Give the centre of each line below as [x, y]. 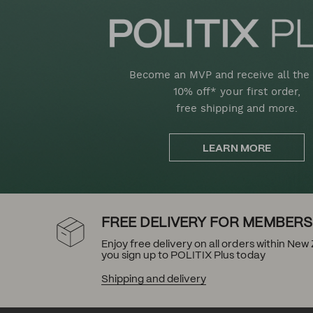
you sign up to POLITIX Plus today [183, 256]
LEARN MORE [237, 149]
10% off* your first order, [237, 92]
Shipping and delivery [154, 280]
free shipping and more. [237, 109]
